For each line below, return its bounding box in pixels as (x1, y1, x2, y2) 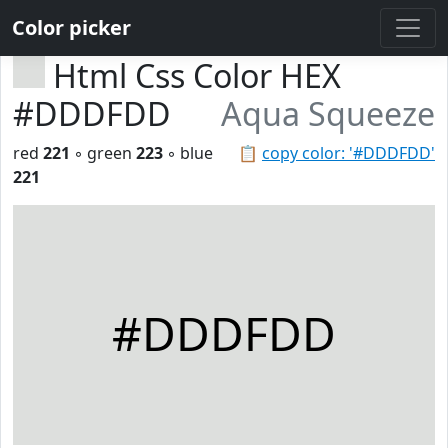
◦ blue (163, 142, 213, 164)
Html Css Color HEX (53, 54, 341, 97)
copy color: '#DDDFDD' (262, 142, 435, 164)
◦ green (70, 142, 136, 164)
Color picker (12, 14, 131, 41)
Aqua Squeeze (221, 92, 435, 135)
